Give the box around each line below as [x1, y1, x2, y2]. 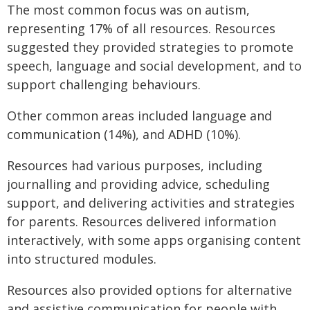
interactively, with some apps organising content [7, 231, 301, 248]
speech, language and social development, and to [7, 57, 302, 74]
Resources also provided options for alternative [7, 281, 292, 298]
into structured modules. [7, 250, 156, 267]
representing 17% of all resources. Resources [7, 19, 275, 37]
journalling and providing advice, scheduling [7, 175, 270, 192]
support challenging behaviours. [7, 75, 201, 93]
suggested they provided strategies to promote [7, 38, 293, 55]
